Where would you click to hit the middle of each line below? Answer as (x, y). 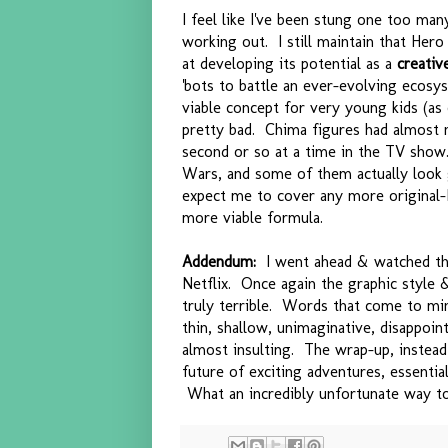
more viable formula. (252, 217)
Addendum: (219, 261)
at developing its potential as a (289, 63)
